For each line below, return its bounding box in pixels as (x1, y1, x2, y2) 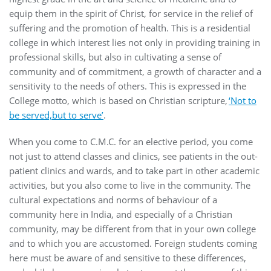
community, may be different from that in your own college (9, 222, 256, 235)
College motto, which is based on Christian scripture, (9, 94, 229, 106)
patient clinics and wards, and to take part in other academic (9, 164, 260, 177)
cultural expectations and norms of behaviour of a (9, 193, 217, 206)
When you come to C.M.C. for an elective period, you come (9, 135, 253, 148)
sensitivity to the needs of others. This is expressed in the (9, 79, 246, 92)
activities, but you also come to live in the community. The (9, 178, 250, 191)
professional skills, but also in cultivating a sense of (9, 50, 221, 63)
